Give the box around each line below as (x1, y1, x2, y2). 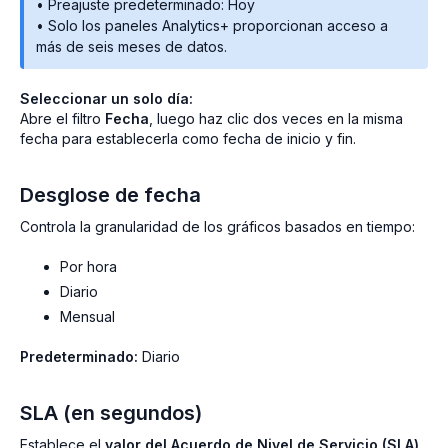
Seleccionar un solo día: (20, 90, 193, 108)
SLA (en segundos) (20, 400, 202, 425)
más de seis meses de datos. (36, 38, 227, 56)
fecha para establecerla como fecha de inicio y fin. (20, 130, 356, 148)
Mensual (60, 307, 115, 325)
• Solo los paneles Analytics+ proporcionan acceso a (36, 17, 388, 35)
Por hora (60, 258, 117, 276)
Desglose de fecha (20, 183, 201, 208)
